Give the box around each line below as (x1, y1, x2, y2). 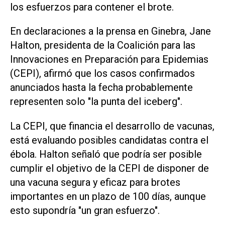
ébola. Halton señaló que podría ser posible (10, 148, 202, 161)
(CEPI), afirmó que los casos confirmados (10, 67, 195, 80)
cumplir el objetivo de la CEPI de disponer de (10, 162, 209, 175)
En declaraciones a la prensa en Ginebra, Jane (10, 25, 211, 38)
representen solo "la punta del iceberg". (10, 95, 182, 108)
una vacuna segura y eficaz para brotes (10, 176, 180, 189)
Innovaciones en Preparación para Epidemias (10, 53, 208, 66)
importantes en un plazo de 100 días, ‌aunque (10, 190, 206, 203)
